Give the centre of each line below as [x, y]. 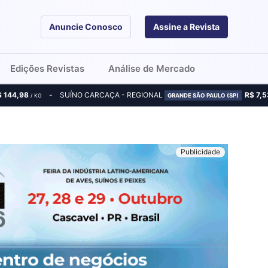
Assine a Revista [186, 27]
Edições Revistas [47, 68]
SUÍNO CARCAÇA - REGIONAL [112, 95]
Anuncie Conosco [86, 27]
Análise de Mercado [151, 68]
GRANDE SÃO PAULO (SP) [203, 95]
